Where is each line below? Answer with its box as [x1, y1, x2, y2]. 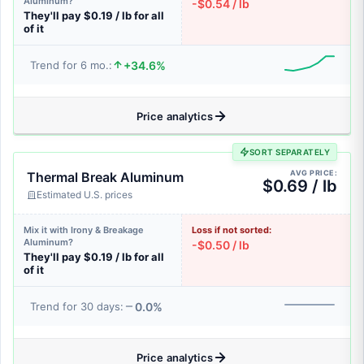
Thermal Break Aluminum [27, 169, 184, 185]
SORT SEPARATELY [249, 147, 330, 157]
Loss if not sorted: [192, 224, 271, 236]
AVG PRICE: [290, 168, 337, 177]
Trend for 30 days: [30, 300, 123, 313]
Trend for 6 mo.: [30, 58, 112, 71]
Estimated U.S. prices [37, 188, 132, 201]
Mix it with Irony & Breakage [24, 224, 144, 236]
